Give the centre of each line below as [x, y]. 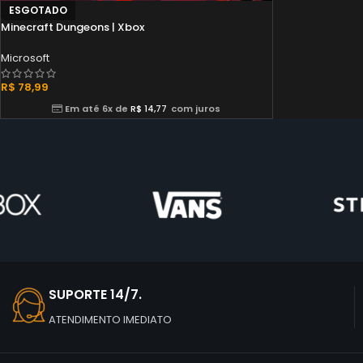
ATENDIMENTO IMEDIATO [110, 319]
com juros [196, 108]
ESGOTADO [38, 10]
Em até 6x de [97, 108]
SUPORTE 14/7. [95, 294]
